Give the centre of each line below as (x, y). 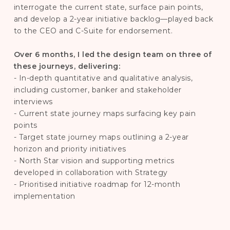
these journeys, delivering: (67, 66)
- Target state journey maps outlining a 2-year (101, 137)
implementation (44, 196)
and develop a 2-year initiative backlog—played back (113, 19)
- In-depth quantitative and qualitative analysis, (103, 78)
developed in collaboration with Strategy (91, 172)
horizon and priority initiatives (70, 149)
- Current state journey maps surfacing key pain (105, 113)
